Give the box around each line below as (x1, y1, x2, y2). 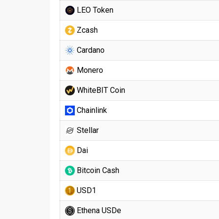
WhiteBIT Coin (75, 86, 125, 95)
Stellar (75, 126, 99, 135)
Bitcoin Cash (75, 166, 119, 175)
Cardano (75, 45, 105, 55)
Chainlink (75, 106, 107, 115)
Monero (75, 66, 103, 75)
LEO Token (75, 5, 113, 15)
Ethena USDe (75, 206, 121, 215)
